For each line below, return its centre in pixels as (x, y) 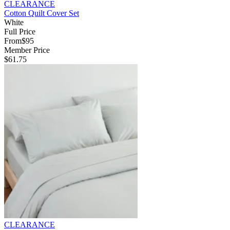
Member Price (27, 50)
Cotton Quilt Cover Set (42, 13)
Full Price (20, 31)
